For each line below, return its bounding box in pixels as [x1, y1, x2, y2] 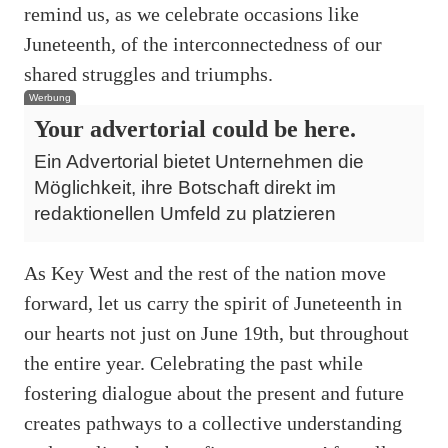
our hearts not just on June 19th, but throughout [24, 321, 409, 344]
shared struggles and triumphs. [24, 62, 273, 85]
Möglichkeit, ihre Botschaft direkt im [34, 176, 336, 198]
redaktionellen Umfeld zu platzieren [34, 202, 336, 224]
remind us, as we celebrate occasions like [24, 2, 359, 25]
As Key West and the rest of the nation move [24, 261, 386, 284]
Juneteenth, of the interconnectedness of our [24, 32, 382, 55]
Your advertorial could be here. [34, 115, 356, 142]
